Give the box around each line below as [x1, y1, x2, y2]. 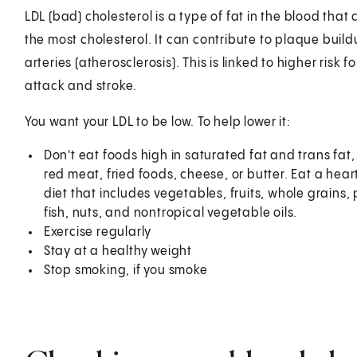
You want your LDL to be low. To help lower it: [24, 115, 291, 129]
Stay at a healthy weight [43, 244, 192, 258]
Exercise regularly [43, 225, 152, 239]
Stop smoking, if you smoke [43, 263, 208, 277]
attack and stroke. [24, 79, 138, 93]
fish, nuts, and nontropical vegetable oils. [43, 206, 298, 220]
